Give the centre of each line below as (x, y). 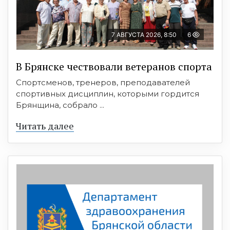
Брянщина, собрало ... (60, 105)
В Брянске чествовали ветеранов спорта (114, 66)
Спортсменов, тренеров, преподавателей (103, 82)
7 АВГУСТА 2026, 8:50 (144, 34)
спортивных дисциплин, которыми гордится (108, 93)
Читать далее (45, 126)
